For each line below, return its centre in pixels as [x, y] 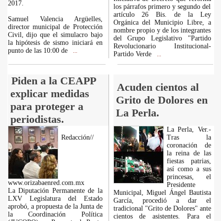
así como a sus [189, 169]
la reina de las [189, 153]
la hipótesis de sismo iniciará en [55, 43]
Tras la [189, 137]
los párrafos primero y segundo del [162, 7]
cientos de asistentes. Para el [162, 216]
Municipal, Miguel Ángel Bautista [162, 193]
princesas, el [189, 177]
